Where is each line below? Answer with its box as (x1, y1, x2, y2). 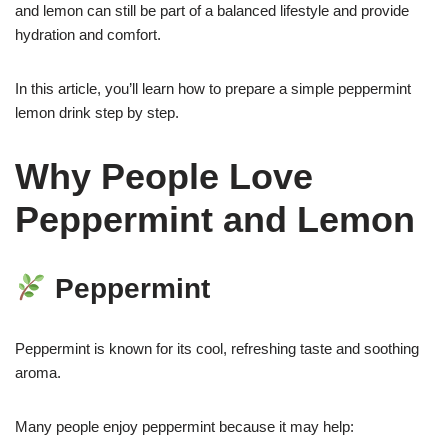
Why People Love (15, 156, 313, 197)
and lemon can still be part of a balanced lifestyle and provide (15, 2, 409, 19)
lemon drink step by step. (15, 104, 179, 121)
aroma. (15, 364, 61, 381)
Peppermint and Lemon (15, 199, 415, 240)
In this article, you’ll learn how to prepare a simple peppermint (15, 80, 411, 97)
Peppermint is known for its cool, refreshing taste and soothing (15, 340, 419, 357)
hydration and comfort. (15, 26, 161, 43)
